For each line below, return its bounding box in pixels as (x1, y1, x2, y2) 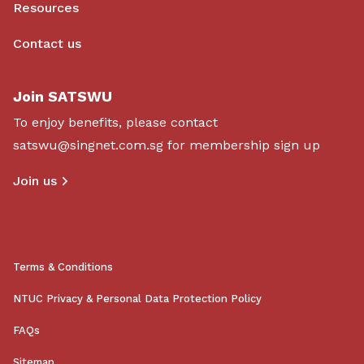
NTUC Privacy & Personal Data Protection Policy (13, 292, 262, 305)
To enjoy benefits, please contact (13, 115, 218, 131)
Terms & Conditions (13, 261, 113, 274)
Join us (13, 173, 57, 189)
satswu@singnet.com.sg (13, 137, 163, 154)
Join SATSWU (13, 88, 112, 106)
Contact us (13, 36, 81, 52)
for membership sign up (163, 137, 320, 154)
